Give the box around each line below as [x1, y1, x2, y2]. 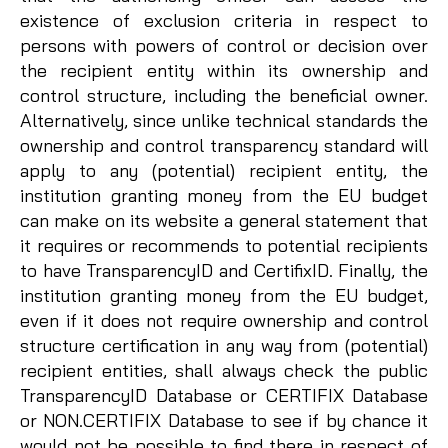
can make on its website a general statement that [20, 208, 428, 232]
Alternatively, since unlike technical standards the [20, 108, 428, 132]
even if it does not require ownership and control [20, 308, 428, 332]
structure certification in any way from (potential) [20, 333, 428, 357]
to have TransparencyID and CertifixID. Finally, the [20, 258, 428, 282]
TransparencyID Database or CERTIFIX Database [20, 383, 428, 407]
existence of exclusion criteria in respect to [20, 8, 428, 32]
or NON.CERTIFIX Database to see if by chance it [20, 408, 428, 432]
